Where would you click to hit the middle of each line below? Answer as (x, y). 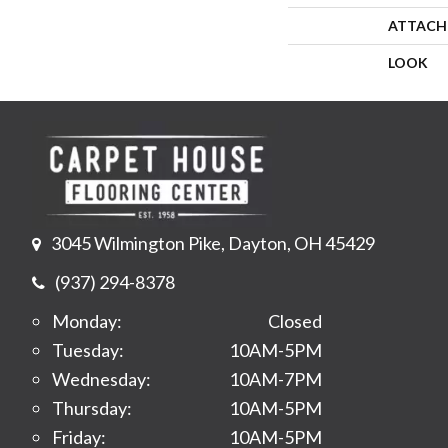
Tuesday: (88, 349)
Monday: (87, 320)
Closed (295, 320)
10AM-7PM (275, 378)
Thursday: (92, 407)
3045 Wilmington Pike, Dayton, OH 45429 (213, 242)
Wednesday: (101, 378)
